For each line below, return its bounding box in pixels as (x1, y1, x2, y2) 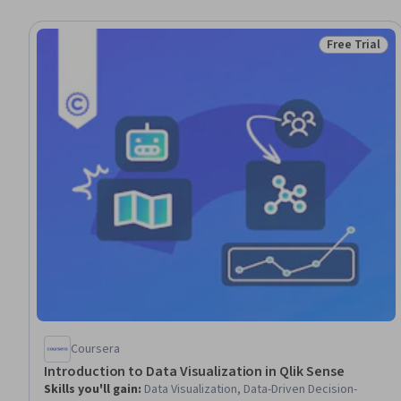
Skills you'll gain (44, 380, 138, 398)
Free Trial (327, 36, 380, 54)
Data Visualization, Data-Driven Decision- (144, 380, 357, 398)
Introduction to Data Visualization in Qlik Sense (44, 361, 345, 381)
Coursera (71, 339, 120, 358)
